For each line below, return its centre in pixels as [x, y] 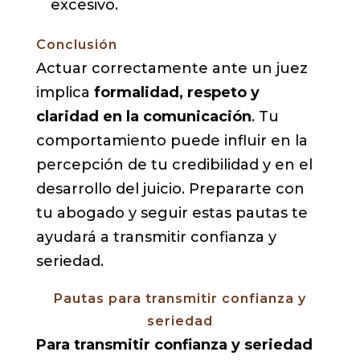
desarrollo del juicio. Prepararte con [170, 189]
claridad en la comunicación [143, 117]
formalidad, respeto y [176, 93]
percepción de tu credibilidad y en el [174, 165]
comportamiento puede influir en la [172, 141]
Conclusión [76, 45]
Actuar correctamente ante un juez [172, 69]
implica [65, 93]
